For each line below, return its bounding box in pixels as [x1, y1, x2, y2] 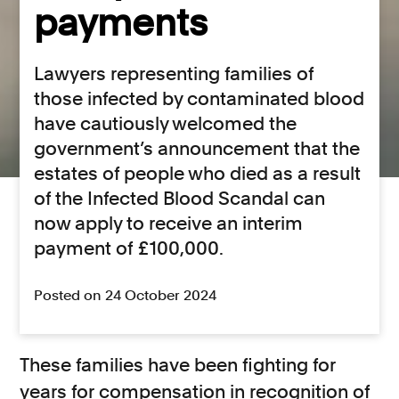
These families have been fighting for [20, 353, 337, 376]
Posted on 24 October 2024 [34, 286, 217, 304]
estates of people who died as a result [34, 161, 362, 184]
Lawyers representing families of [34, 61, 314, 85]
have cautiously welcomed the [34, 111, 297, 134]
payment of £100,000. [34, 236, 224, 259]
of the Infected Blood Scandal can [34, 186, 326, 209]
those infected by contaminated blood [34, 86, 365, 110]
